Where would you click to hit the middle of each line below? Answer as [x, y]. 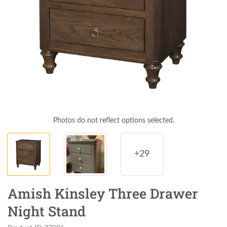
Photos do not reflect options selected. [113, 121]
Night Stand [47, 211]
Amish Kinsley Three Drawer [103, 194]
